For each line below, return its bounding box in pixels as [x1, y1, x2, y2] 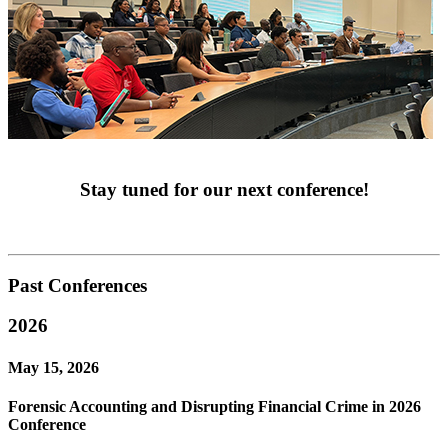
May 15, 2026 [8, 358, 99, 376]
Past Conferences [8, 274, 147, 296]
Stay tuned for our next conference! [79, 179, 369, 201]
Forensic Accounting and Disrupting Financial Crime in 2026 [8, 397, 421, 415]
